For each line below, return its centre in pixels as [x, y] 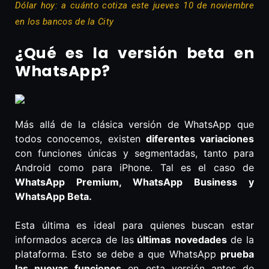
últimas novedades [182, 240]
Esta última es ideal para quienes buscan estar [134, 225]
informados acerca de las [74, 240]
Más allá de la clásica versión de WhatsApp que [134, 125]
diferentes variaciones [200, 139]
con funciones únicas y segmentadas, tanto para [134, 153]
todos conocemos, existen [80, 139]
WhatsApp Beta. [53, 197]
